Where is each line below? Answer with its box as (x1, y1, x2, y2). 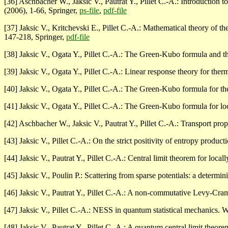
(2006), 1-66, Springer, (4, 6, 79, 15)
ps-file (79, 6, 99, 15)
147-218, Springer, (4, 33, 66, 42)
